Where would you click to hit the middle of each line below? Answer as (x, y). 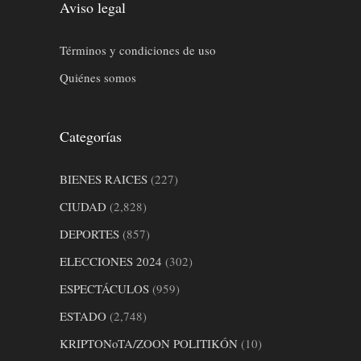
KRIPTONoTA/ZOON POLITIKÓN (149, 344)
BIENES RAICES (104, 179)
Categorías (91, 137)
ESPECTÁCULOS (104, 289)
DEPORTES (89, 234)
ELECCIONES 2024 (111, 261)
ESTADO (83, 316)
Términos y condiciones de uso (138, 50)
